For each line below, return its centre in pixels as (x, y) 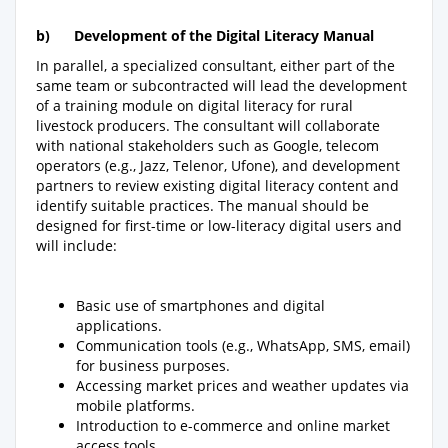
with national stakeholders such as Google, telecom (207, 145)
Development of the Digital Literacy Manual (224, 35)
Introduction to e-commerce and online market (233, 425)
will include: (76, 245)
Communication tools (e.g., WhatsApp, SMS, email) (243, 345)
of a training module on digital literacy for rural (194, 105)
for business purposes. (153, 365)
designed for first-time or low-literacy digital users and (219, 225)
